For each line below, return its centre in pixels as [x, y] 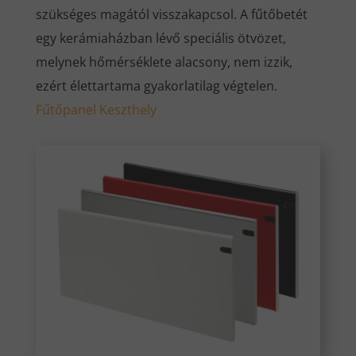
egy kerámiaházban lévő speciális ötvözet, [161, 39]
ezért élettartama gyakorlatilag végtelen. [156, 86]
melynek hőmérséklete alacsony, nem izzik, [164, 62]
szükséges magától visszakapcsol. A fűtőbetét [171, 15]
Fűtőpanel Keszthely [96, 110]
